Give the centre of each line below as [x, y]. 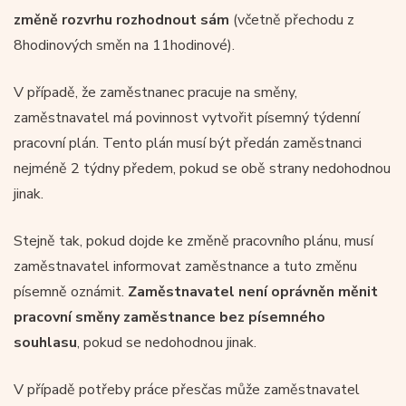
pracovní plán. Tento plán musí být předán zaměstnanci [188, 143]
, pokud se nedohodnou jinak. [167, 342]
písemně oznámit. [71, 291]
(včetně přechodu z [292, 19]
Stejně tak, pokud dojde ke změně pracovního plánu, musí [193, 241]
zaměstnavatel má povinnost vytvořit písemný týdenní [187, 117]
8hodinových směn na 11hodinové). [124, 45]
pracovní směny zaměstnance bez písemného [169, 317]
